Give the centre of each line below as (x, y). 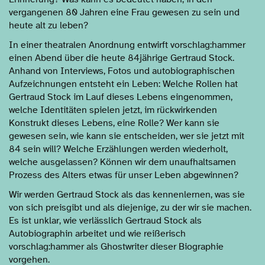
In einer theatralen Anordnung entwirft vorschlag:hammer (127, 45)
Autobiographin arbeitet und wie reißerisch (97, 234)
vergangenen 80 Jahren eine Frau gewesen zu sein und (124, 12)
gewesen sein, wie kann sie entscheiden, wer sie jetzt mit (127, 136)
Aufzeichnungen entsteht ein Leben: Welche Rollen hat (123, 84)
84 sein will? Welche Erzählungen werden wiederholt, (118, 149)
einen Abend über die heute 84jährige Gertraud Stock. (122, 58)
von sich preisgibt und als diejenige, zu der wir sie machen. (130, 208)
